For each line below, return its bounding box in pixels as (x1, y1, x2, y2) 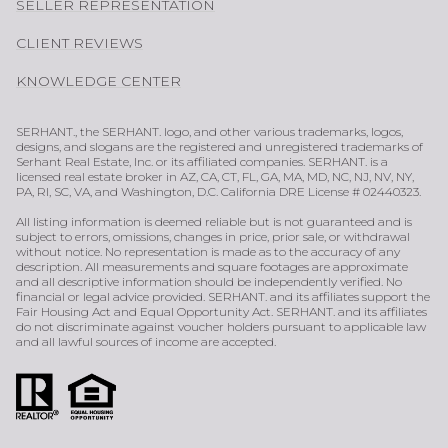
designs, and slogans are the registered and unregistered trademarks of (16, 138, 423, 154)
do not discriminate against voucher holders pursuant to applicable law (16, 318, 426, 334)
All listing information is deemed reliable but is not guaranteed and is (16, 213, 412, 229)
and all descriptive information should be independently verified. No (16, 273, 402, 289)
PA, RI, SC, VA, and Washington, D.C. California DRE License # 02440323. (16, 183, 421, 199)
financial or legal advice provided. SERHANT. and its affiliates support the (16, 288, 430, 304)
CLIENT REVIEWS (16, 33, 143, 52)
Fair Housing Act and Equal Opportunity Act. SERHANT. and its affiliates (16, 303, 427, 319)
